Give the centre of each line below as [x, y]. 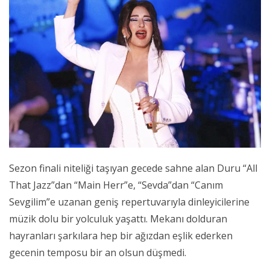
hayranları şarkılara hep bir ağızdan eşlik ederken [121, 235]
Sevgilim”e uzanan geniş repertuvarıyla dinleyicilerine [129, 202]
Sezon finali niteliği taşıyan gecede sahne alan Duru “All [133, 168]
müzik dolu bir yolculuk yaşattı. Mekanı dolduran [118, 218]
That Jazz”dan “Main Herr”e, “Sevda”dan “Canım [116, 185]
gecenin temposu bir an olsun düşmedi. [98, 252]
